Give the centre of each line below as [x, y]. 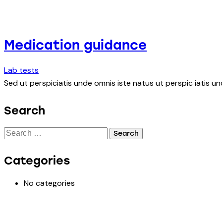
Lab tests [21, 70]
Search [25, 111]
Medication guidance [75, 45]
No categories [49, 183]
